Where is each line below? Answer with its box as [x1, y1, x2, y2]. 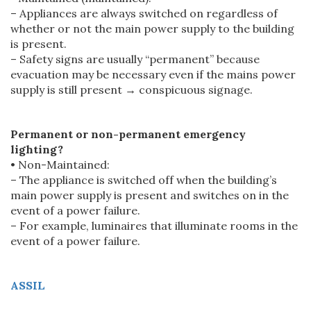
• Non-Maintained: [10, 157, 110, 171]
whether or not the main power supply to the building [10, 21, 294, 35]
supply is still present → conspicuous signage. [10, 82, 253, 96]
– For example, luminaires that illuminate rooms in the [10, 218, 298, 233]
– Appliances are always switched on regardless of [10, 6, 278, 20]
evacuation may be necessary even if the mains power [10, 67, 296, 81]
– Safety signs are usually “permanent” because [10, 51, 260, 66]
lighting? [10, 142, 63, 156]
